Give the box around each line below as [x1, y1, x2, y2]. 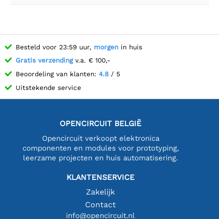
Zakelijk [86, 187, 115, 197]
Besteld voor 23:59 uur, [16, 43, 94, 51]
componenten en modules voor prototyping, [22, 143, 179, 153]
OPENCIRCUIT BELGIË [60, 118, 142, 128]
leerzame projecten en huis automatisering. [23, 153, 178, 162]
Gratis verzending [16, 56, 73, 65]
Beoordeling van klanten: [16, 69, 99, 78]
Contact [85, 199, 116, 209]
